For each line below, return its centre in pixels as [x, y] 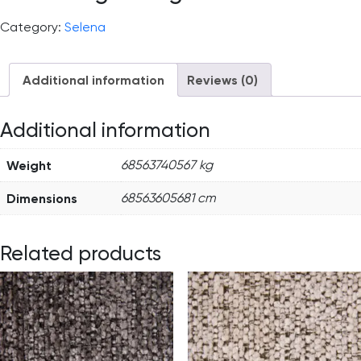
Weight [29, 165]
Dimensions [42, 198]
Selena [85, 27]
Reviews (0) [222, 80]
